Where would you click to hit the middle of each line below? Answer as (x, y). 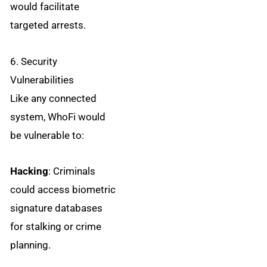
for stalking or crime (56, 227)
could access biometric (63, 190)
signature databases (57, 208)
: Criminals (72, 171)
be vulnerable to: (47, 135)
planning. (31, 245)
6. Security (34, 61)
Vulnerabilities (42, 80)
